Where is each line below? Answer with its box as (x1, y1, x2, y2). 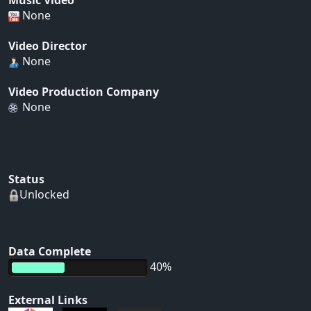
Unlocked (19, 187, 69, 203)
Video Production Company (8, 84, 159, 100)
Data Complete (8, 244, 91, 260)
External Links (8, 292, 87, 308)
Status (8, 171, 44, 187)
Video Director (8, 38, 87, 54)
